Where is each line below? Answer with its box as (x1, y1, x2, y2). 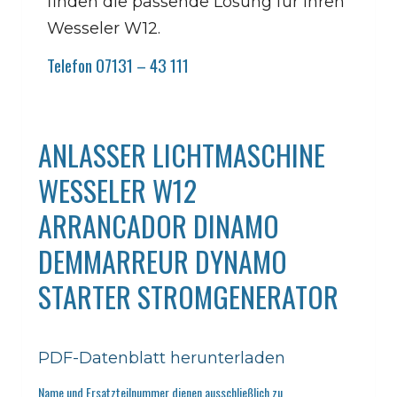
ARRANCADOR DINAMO (38, 205, 279, 246)
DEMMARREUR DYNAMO (38, 240, 287, 282)
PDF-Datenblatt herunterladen (38, 348, 285, 368)
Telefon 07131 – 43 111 (47, 52, 189, 77)
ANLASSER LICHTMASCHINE (38, 134, 325, 175)
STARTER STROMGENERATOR (38, 276, 339, 317)
